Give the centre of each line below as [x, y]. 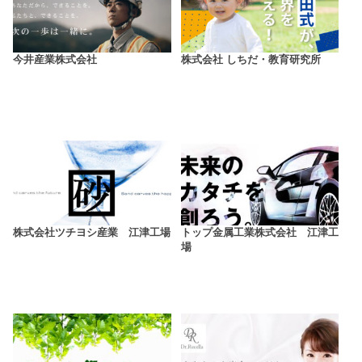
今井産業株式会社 [55, 60]
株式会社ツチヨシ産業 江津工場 [92, 233]
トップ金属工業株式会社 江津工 [259, 233]
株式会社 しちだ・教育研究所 [250, 60]
